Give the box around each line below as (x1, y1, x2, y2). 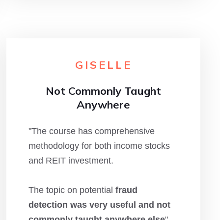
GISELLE (75, 58, 132, 72)
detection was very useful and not (28, 200, 171, 210)
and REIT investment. (28, 156, 114, 165)
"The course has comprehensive (28, 126, 155, 136)
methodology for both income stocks (28, 141, 170, 151)
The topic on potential (28, 185, 116, 195)
